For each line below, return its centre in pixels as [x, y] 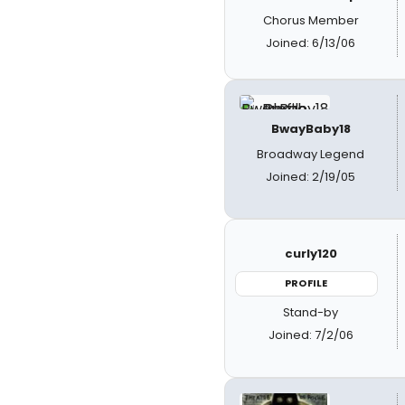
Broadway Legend [311, 154]
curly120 [311, 254]
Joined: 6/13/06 [311, 43]
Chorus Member [311, 20]
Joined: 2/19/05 [311, 177]
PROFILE [306, 283]
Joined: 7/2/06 [311, 334]
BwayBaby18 [311, 129]
